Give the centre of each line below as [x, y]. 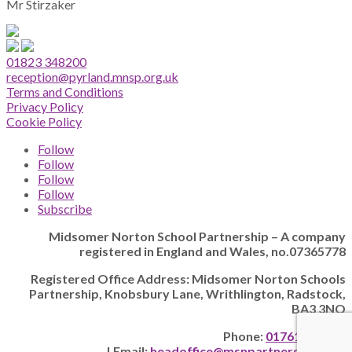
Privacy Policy [45, 107]
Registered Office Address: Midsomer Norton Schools [188, 279]
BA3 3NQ [319, 309]
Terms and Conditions [65, 92]
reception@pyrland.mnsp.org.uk [92, 77]
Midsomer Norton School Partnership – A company [197, 236]
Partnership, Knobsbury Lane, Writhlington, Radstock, [187, 294]
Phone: [244, 336]
